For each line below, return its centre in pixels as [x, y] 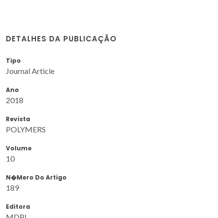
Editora [18, 206]
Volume [19, 148]
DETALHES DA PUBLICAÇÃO [61, 38]
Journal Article [30, 71]
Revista [18, 119]
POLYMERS [26, 129]
